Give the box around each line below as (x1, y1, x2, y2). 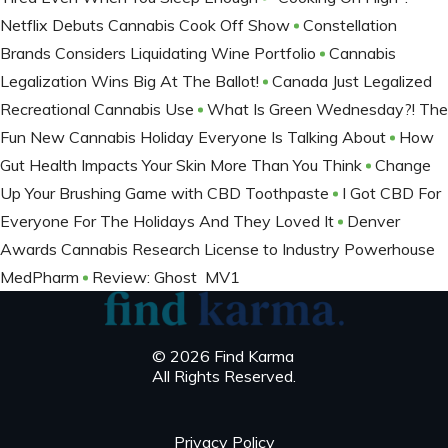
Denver (347, 210, 400, 231)
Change (375, 154, 431, 175)
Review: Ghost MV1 (92, 266, 240, 287)
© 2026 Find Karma (152, 346, 294, 367)
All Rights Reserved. (152, 366, 296, 387)
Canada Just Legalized (272, 70, 432, 91)
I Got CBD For (342, 182, 441, 203)
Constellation (303, 14, 397, 35)
